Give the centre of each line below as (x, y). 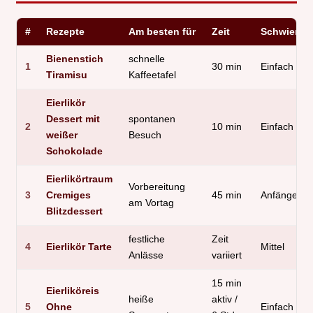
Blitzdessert (75, 212)
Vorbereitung (157, 187)
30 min (227, 67)
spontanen (152, 119)
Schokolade (75, 152)
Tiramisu (67, 75)
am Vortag (152, 203)
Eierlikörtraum (80, 180)
